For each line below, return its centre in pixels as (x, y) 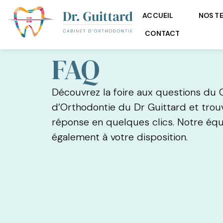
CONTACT (163, 34)
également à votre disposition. (120, 137)
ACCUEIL (158, 16)
